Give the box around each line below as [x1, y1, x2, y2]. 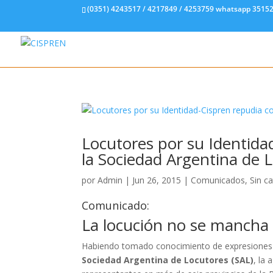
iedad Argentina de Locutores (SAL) [97, 254, 254, 266]
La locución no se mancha [82, 214, 269, 236]
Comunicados [191, 174, 246, 186]
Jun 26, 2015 [132, 174, 182, 186]
